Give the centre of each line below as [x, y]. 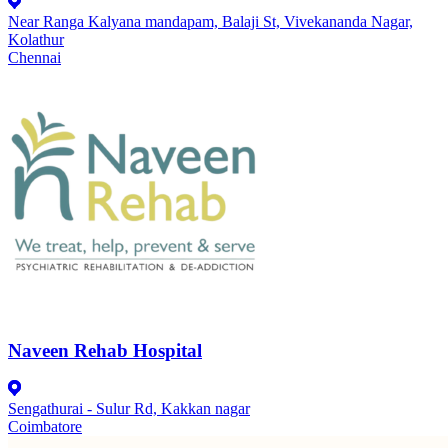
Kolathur [36, 40]
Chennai [34, 58]
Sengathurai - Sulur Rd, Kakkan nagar [129, 409]
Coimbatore [45, 427]
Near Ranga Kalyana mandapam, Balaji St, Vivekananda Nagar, [210, 22]
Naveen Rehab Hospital [105, 350]
